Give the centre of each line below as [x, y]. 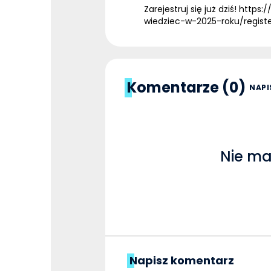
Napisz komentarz [182, 260]
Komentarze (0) [186, 87]
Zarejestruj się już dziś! [191, 9]
